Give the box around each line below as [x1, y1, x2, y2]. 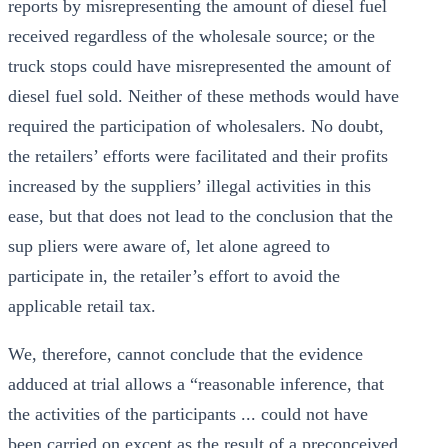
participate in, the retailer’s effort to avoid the [8, 266, 340, 286]
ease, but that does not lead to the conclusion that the [8, 206, 393, 226]
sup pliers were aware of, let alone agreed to [8, 236, 330, 256]
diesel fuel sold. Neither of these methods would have [8, 86, 399, 106]
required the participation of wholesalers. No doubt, [8, 116, 384, 136]
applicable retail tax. [8, 296, 156, 316]
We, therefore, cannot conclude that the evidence [8, 344, 363, 364]
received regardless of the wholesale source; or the [8, 26, 375, 46]
